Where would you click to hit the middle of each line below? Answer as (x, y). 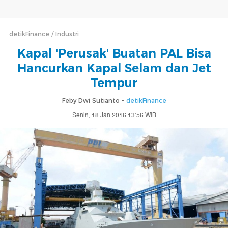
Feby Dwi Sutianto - (94, 101)
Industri (67, 34)
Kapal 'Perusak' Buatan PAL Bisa (114, 53)
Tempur (114, 83)
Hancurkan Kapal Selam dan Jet (114, 68)
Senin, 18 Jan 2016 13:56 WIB (114, 115)
